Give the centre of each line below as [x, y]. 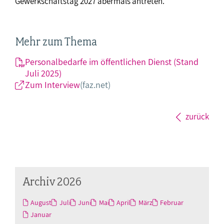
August [41, 203]
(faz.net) [95, 85]
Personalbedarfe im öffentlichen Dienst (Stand [112, 62]
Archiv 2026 [52, 181]
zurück [197, 117]
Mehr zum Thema [56, 42]
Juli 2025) [43, 73]
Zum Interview [52, 85]
